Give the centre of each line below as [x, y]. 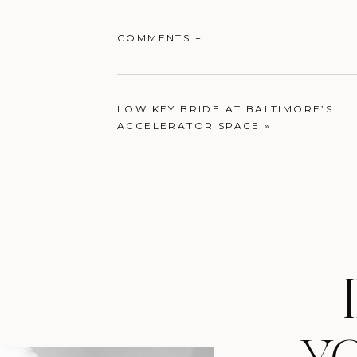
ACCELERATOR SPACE [189, 126]
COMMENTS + [160, 38]
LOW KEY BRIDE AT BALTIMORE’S [226, 109]
